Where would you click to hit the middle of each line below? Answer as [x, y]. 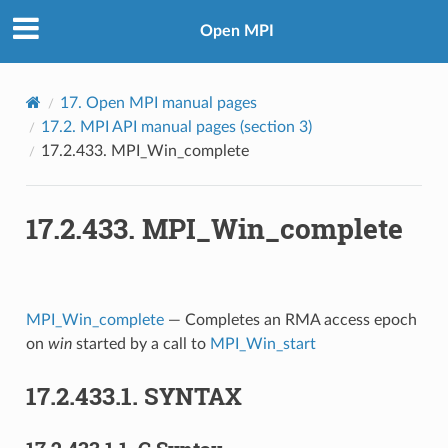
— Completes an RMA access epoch [290, 319]
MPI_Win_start [262, 343]
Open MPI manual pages [171, 102]
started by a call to [140, 343]
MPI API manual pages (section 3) [195, 126]
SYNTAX [192, 395]
